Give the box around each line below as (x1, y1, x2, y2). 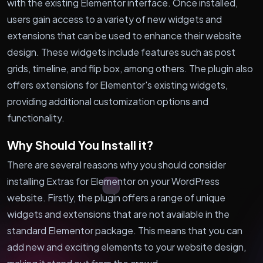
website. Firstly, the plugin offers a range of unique (7, 191, 225, 204)
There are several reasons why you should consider (7, 158, 226, 171)
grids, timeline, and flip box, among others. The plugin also (7, 62, 253, 75)
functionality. (7, 111, 65, 124)
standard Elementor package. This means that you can (7, 224, 242, 237)
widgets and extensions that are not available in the (7, 207, 230, 220)
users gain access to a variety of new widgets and (7, 12, 222, 25)
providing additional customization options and (7, 95, 208, 107)
